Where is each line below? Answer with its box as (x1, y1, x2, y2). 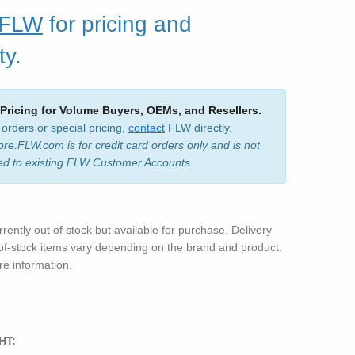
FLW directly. (164, 121, 232, 134)
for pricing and (43, 12, 192, 36)
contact (128, 121, 165, 134)
